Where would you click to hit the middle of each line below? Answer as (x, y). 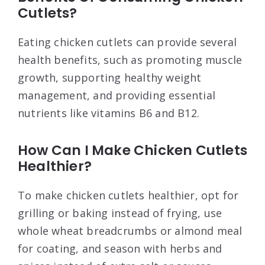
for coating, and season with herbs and (120, 248)
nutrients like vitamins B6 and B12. (109, 113)
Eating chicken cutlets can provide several (127, 42)
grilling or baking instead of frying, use (120, 213)
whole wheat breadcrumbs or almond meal (130, 230)
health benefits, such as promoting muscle (130, 59)
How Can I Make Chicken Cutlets (133, 150)
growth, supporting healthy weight (110, 77)
